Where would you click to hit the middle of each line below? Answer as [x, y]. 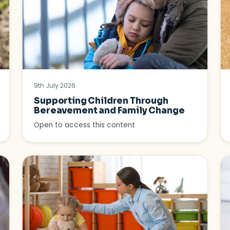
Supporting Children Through [101, 101]
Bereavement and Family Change [109, 111]
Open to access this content [85, 125]
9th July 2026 [55, 86]
